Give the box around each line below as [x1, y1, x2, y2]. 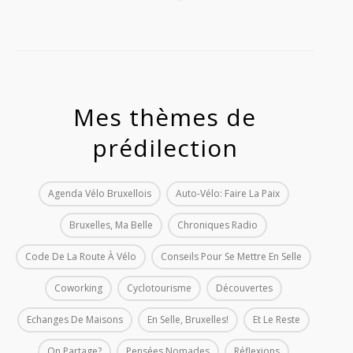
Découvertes [216, 281, 273, 295]
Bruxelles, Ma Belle [69, 217, 153, 232]
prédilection [91, 131, 238, 164]
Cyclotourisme [127, 281, 191, 295]
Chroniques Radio [177, 217, 258, 232]
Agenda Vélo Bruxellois [47, 186, 151, 200]
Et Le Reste [253, 312, 300, 326]
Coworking [54, 281, 102, 295]
